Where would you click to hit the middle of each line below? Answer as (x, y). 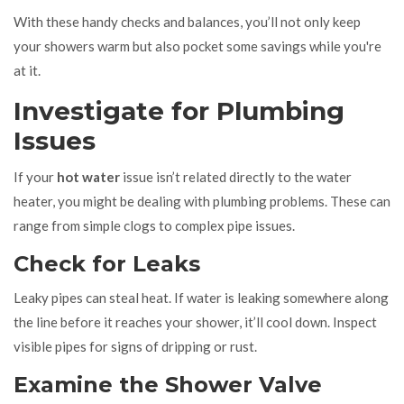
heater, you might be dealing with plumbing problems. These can (202, 201)
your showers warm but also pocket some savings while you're (197, 46)
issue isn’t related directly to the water (236, 176)
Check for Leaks (107, 263)
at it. (27, 70)
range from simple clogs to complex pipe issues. (154, 225)
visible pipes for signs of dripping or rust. (135, 346)
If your (35, 176)
